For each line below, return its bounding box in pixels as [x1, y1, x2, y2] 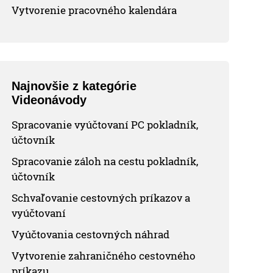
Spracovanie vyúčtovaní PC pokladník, [12, 117, 199, 132]
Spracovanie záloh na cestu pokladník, [12, 154, 199, 168]
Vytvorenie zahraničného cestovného [12, 248, 196, 263]
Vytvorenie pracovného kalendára [12, 2, 177, 17]
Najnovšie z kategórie [12, 79, 137, 93]
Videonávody [12, 93, 87, 107]
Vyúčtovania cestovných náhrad [12, 227, 170, 241]
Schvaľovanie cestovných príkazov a [12, 190, 191, 205]
